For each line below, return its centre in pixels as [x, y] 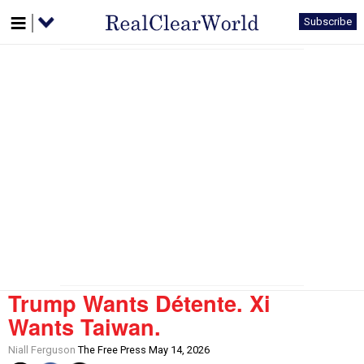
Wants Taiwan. [84, 326]
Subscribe [328, 22]
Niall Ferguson [42, 350]
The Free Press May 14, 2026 [143, 350]
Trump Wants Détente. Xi [139, 303]
